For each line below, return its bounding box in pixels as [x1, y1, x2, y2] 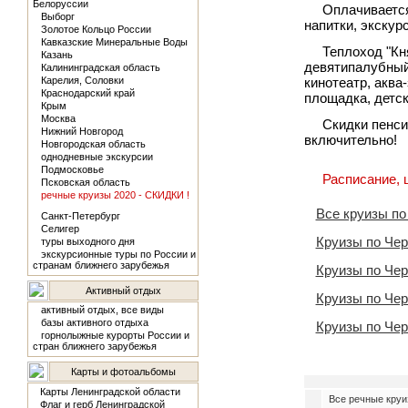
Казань [40, 49, 73, 60]
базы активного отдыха [40, 317, 148, 328]
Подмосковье [40, 164, 104, 175]
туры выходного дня [40, 236, 135, 247]
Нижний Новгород [40, 126, 123, 137]
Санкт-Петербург [40, 210, 120, 221]
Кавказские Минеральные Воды [40, 36, 188, 47]
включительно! [303, 132, 397, 148]
